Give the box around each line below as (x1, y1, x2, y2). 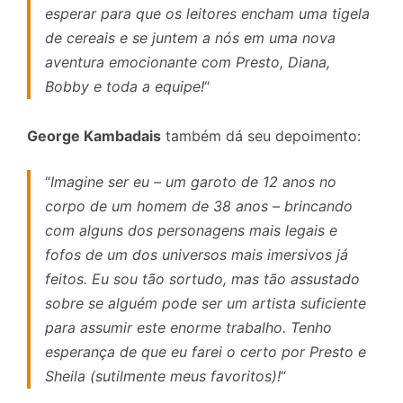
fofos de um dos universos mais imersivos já (45, 245, 348, 264)
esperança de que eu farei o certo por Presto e (45, 342, 366, 361)
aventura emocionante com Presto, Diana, (45, 52, 330, 71)
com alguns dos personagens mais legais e (45, 220, 337, 239)
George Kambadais (27, 126, 161, 145)
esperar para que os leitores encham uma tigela (45, 4, 370, 22)
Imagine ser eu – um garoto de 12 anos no (50, 172, 336, 191)
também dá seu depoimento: (161, 126, 361, 145)
